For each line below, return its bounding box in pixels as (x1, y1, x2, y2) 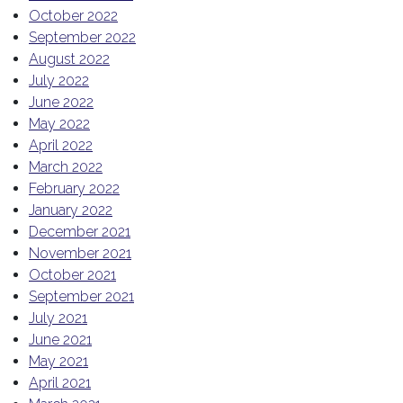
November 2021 (29, 245, 131, 262)
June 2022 (29, 94, 94, 111)
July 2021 (29, 309, 87, 327)
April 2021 (29, 374, 91, 391)
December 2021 (29, 223, 130, 240)
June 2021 (29, 331, 92, 348)
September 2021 (29, 288, 134, 305)
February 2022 (29, 180, 120, 197)
